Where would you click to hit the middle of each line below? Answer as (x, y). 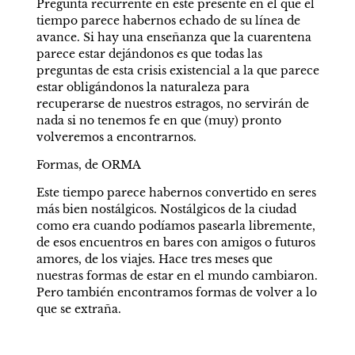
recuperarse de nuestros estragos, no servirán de (172, 104)
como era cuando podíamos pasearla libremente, (176, 226)
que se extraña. (78, 309)
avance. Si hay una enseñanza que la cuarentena (174, 37)
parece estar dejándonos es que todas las (149, 54)
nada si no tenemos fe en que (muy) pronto (158, 120)
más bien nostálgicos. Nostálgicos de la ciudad (166, 209)
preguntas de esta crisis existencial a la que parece (177, 71)
